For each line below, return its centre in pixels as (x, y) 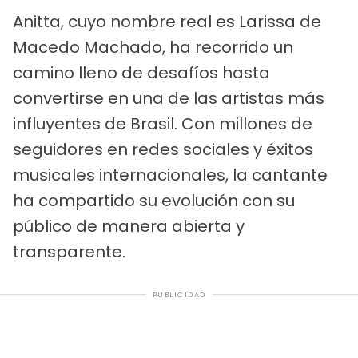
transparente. (69, 251)
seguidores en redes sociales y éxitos (163, 149)
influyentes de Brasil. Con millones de (163, 123)
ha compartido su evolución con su (154, 200)
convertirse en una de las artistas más (169, 98)
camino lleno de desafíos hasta (141, 72)
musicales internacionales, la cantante (170, 175)
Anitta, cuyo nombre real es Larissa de (167, 21)
